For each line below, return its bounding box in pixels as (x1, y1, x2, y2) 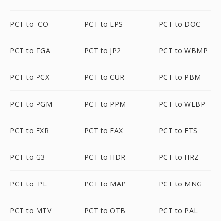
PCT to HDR (84, 152, 126, 162)
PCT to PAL (158, 206, 198, 215)
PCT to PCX (10, 73, 49, 82)
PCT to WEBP (158, 99, 206, 109)
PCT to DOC (158, 19, 201, 29)
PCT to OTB (84, 206, 126, 215)
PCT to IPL (10, 179, 47, 188)
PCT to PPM (84, 99, 126, 109)
